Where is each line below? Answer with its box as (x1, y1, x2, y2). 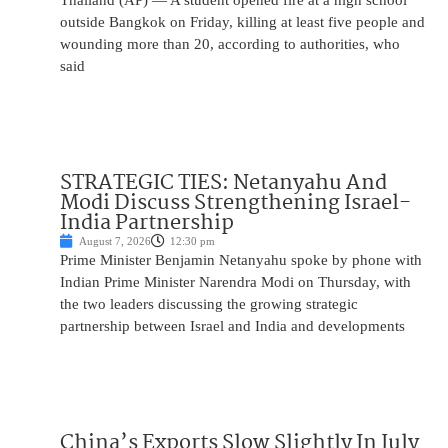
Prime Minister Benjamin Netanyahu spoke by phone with (60, 252, 422, 269)
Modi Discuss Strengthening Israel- (60, 186, 411, 221)
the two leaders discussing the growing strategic (60, 296, 358, 313)
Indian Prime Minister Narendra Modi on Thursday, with (60, 274, 411, 291)
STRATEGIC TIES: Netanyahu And (60, 166, 387, 201)
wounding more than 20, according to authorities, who (60, 36, 400, 53)
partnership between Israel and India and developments (60, 318, 405, 335)
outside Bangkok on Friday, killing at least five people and (60, 14, 425, 31)
